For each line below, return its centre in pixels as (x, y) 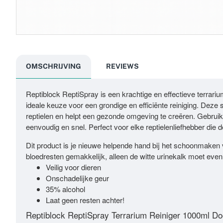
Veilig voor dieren (73, 167)
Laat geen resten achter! (85, 200)
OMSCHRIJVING (54, 66)
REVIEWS (122, 66)
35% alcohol (65, 189)
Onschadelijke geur (77, 178)
